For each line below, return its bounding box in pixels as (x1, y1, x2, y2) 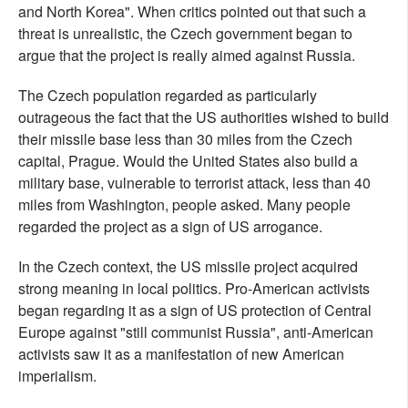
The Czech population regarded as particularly (18, 85, 317, 106)
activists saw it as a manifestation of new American (18, 343, 344, 364)
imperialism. (18, 365, 97, 386)
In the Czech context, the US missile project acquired (18, 256, 358, 277)
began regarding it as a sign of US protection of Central (18, 300, 372, 321)
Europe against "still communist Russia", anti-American (18, 321, 373, 342)
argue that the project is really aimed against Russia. (18, 45, 355, 66)
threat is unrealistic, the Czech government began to (18, 23, 352, 44)
